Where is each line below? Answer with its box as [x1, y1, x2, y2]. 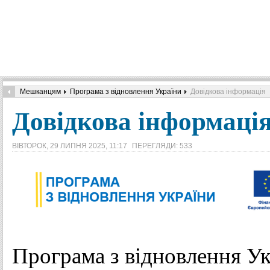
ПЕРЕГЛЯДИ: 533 [132, 142, 192, 150]
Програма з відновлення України [70, 87, 181, 96]
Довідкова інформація [190, 87, 266, 96]
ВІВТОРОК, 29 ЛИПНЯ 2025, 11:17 [12, 142, 129, 150]
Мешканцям [20, 87, 61, 96]
